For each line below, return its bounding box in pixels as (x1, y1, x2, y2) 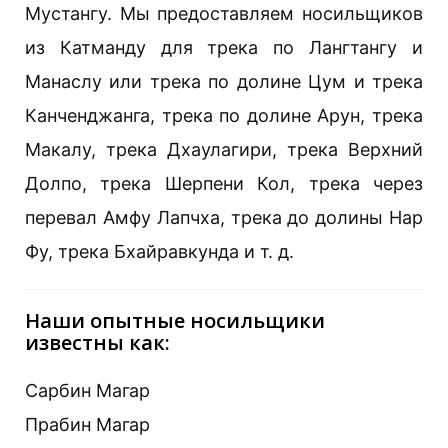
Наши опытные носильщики (25, 306, 325, 334)
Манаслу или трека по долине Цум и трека (25, 70, 423, 92)
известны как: (25, 328, 170, 356)
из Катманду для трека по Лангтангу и (25, 36, 423, 58)
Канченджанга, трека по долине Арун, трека (25, 104, 423, 126)
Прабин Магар (25, 413, 150, 435)
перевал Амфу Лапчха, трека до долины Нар (25, 206, 423, 228)
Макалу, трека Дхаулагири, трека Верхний (25, 138, 423, 160)
